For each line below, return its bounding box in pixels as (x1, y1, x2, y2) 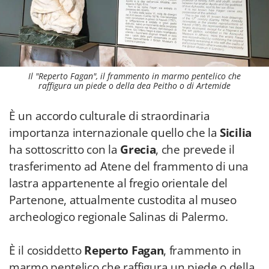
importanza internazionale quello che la (9, 125, 220, 141)
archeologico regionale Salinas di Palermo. (9, 209, 228, 225)
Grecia (120, 142, 156, 157)
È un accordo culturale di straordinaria (9, 108, 210, 124)
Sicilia (220, 125, 252, 141)
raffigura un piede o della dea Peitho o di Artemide (38, 80, 231, 91)
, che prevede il (156, 142, 235, 157)
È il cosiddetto (9, 243, 85, 258)
